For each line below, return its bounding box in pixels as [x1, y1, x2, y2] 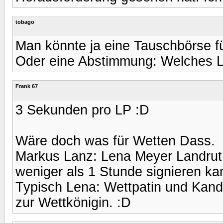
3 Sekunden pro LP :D [15, 102, 149, 117]
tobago [15, 18, 34, 25]
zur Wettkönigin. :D [15, 195, 131, 210]
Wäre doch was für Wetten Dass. [15, 133, 215, 148]
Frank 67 [15, 83, 38, 89]
